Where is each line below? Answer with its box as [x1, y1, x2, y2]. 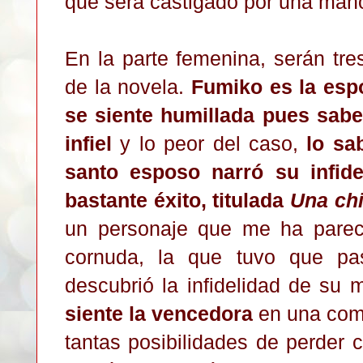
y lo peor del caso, [112, 131, 307, 155]
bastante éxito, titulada [65, 188, 291, 211]
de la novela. [65, 75, 191, 98]
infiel [65, 131, 112, 155]
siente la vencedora [65, 301, 253, 325]
